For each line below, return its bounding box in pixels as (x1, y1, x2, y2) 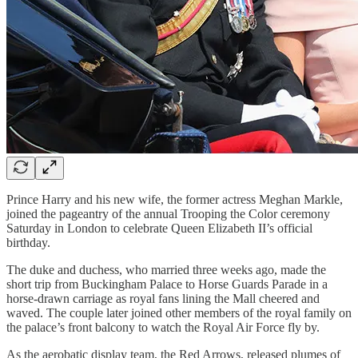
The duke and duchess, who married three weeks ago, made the (6, 262, 326, 276)
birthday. (6, 235, 50, 249)
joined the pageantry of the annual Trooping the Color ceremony (6, 206, 330, 221)
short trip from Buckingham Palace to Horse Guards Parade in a (6, 276, 328, 291)
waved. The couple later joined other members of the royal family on (6, 305, 352, 320)
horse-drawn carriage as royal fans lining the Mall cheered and (6, 291, 320, 305)
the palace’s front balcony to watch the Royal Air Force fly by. (6, 320, 320, 334)
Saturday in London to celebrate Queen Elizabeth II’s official (6, 221, 312, 235)
